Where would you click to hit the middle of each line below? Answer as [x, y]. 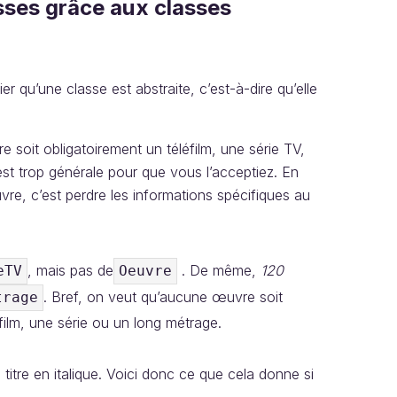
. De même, [219, 270]
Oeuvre [145, 270]
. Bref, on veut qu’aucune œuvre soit [163, 296]
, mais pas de [70, 270]
